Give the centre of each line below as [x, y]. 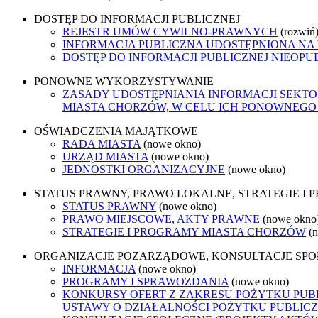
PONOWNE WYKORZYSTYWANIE [124, 81]
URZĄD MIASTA [105, 156]
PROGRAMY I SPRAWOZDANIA [146, 281]
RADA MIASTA [102, 143]
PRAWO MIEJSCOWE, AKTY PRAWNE [161, 219]
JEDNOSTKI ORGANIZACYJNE [144, 169]
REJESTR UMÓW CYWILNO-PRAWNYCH [170, 31]
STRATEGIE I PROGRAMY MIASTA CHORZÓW [184, 231]
